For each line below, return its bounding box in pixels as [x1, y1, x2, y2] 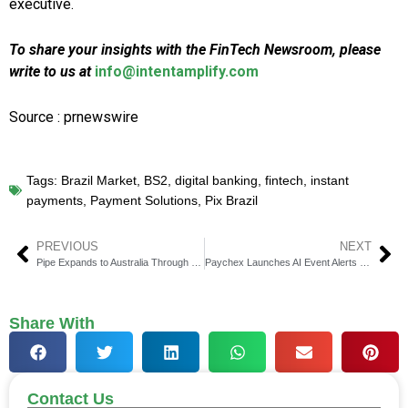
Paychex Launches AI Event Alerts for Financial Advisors [359, 257, 370, 269]
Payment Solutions [90, 193, 198, 209]
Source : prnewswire [9, 108, 138, 127]
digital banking [175, 173, 258, 189]
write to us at [9, 63, 95, 81]
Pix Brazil [205, 193, 258, 209]
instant [311, 173, 349, 189]
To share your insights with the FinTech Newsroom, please [9, 41, 381, 59]
